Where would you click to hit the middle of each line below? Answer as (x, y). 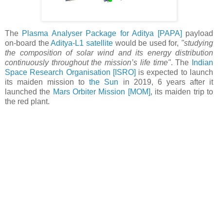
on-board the (28, 43)
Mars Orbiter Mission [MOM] (101, 92)
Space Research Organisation (58, 73)
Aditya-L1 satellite (82, 43)
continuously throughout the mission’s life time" (88, 63)
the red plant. (27, 102)
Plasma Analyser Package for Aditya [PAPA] (102, 34)
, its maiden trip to (182, 92)
